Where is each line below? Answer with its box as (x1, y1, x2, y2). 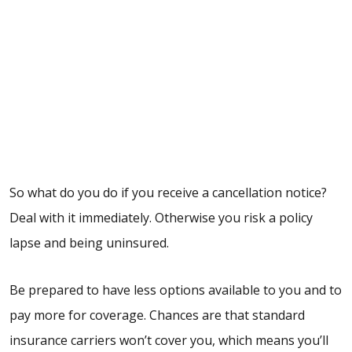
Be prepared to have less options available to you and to (9, 281, 342, 299)
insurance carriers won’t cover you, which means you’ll (9, 332, 328, 350)
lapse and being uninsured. (9, 234, 169, 252)
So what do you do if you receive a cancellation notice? (9, 184, 327, 202)
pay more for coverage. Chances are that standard (9, 306, 305, 324)
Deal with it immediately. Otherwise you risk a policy (9, 209, 313, 227)
